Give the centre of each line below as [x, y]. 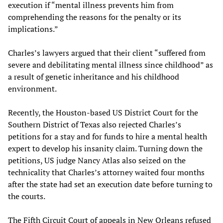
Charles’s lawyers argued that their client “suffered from [107, 53]
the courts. [27, 196]
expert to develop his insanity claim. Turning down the [105, 148]
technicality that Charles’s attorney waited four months [106, 172]
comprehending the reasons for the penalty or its [95, 17]
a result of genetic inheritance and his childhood [94, 76]
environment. [32, 88]
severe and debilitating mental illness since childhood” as [111, 64]
